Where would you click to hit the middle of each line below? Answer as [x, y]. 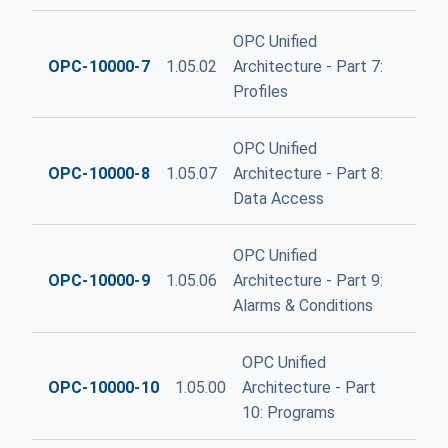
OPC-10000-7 [99, 66]
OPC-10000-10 [103, 388]
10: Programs [288, 413]
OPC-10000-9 [99, 281]
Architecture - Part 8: [307, 173]
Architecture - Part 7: [307, 66]
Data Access [278, 198]
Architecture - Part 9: [307, 281]
